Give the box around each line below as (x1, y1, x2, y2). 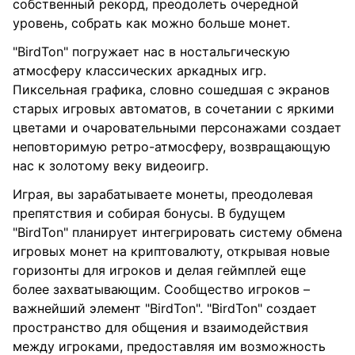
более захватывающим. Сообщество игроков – (13, 281, 310, 297)
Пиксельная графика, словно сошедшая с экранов (13, 82, 330, 97)
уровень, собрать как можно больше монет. (13, 15, 290, 31)
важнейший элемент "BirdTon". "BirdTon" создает (13, 300, 317, 316)
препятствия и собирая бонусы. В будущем (13, 205, 285, 221)
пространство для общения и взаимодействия (13, 319, 308, 335)
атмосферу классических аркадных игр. (13, 63, 266, 78)
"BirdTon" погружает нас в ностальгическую (13, 44, 290, 59)
